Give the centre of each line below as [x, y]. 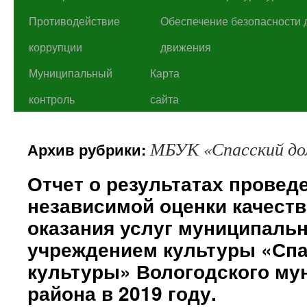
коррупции [56, 47]
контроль [52, 99]
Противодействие [74, 21]
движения [186, 47]
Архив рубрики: [89, 149]
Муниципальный [71, 73]
